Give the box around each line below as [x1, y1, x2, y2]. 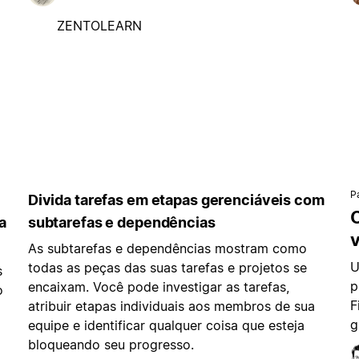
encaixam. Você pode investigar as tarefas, [27, 279, 289, 296]
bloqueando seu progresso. [27, 337, 194, 353]
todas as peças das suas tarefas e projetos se [27, 260, 307, 276]
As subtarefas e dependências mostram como [27, 240, 307, 257]
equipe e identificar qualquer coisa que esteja [27, 317, 305, 334]
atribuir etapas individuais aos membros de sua [27, 298, 315, 315]
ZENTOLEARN [56, 17, 142, 34]
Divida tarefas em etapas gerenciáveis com [27, 192, 325, 209]
